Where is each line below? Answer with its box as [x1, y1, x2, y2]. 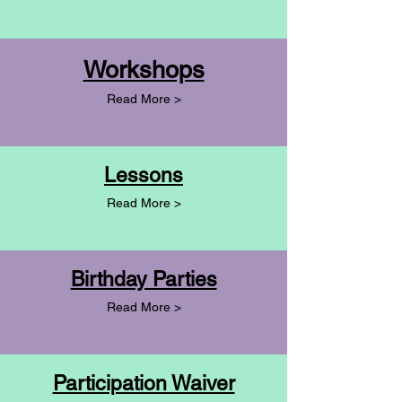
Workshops [83, 56, 205, 84]
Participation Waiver [52, 371, 235, 396]
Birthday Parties [70, 267, 217, 292]
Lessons [104, 163, 183, 188]
